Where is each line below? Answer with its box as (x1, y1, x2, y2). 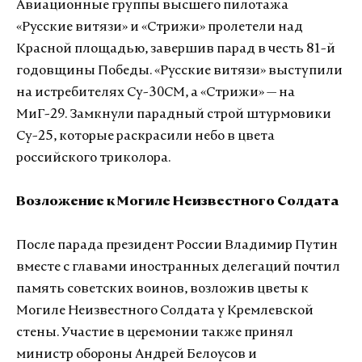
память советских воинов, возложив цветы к (16, 283, 309, 296)
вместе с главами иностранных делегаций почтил (16, 261, 340, 274)
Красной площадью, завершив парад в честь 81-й (16, 43, 335, 56)
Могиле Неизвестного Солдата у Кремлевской (16, 305, 314, 318)
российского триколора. (16, 152, 170, 165)
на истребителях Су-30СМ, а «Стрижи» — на (16, 86, 295, 99)
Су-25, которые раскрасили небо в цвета (16, 130, 275, 143)
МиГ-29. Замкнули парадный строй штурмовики (16, 108, 331, 121)
